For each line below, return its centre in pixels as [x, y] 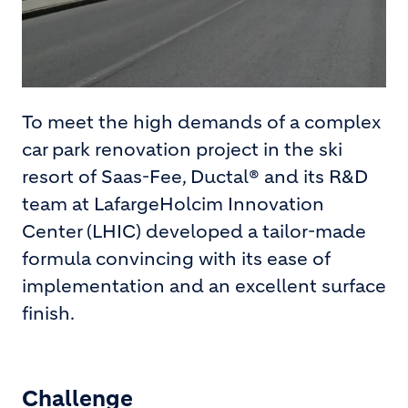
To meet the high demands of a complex [201, 122]
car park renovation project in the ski [182, 149]
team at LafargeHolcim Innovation [173, 204]
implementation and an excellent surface [204, 286]
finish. [48, 313]
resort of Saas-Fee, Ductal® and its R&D [195, 177]
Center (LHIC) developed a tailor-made [194, 231]
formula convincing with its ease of [176, 259]
